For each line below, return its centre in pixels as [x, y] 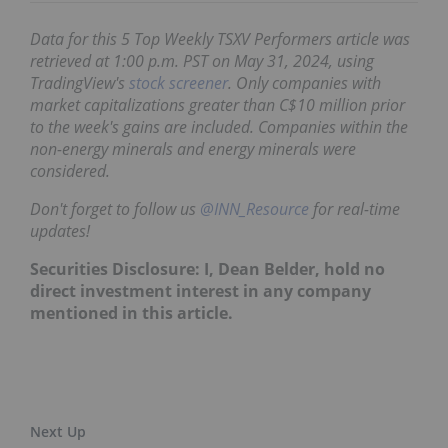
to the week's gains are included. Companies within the [219, 126]
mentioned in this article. [131, 312]
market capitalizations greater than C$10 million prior [217, 104]
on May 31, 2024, [272, 60]
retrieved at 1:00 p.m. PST [121, 60]
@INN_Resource [254, 208]
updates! [60, 230]
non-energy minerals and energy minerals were [193, 148]
